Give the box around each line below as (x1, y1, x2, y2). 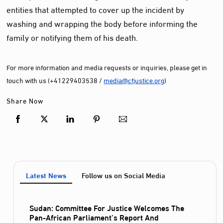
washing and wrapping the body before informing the (6, 14, 198, 30)
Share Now (6, 94, 44, 107)
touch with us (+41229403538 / (6, 74, 104, 87)
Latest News (26, 168, 67, 182)
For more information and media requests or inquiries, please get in (6, 61, 208, 74)
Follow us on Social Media (81, 168, 165, 182)
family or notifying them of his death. (6, 28, 138, 44)
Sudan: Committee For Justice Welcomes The (29, 200, 185, 215)
